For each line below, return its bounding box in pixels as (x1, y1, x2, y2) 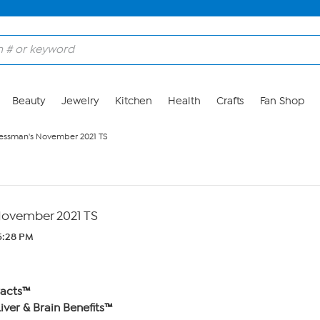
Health (168, 95, 201, 107)
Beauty (11, 95, 46, 107)
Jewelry (61, 95, 99, 107)
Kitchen (114, 95, 153, 107)
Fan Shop (259, 95, 304, 107)
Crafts (216, 95, 244, 107)
